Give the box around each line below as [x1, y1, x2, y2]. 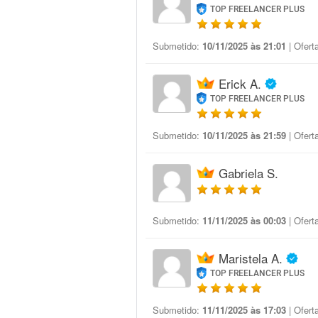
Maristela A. [219, 249, 283, 267]
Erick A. [219, 75, 261, 92]
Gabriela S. [219, 164, 278, 182]
